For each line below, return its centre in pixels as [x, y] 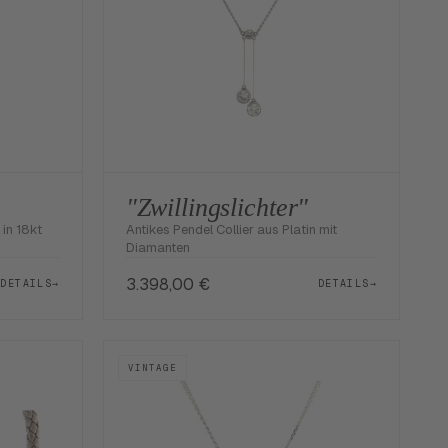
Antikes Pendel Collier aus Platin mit [231, 229]
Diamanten [157, 247]
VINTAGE [152, 367]
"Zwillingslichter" [217, 207]
